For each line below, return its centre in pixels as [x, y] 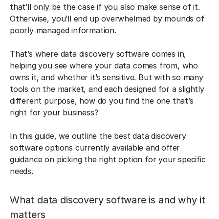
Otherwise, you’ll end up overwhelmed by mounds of [107, 19]
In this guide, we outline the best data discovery [98, 136]
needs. [23, 171]
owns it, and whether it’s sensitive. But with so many [107, 77]
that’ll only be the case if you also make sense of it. [105, 7]
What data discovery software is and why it [108, 200]
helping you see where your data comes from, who [104, 66]
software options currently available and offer [95, 148]
